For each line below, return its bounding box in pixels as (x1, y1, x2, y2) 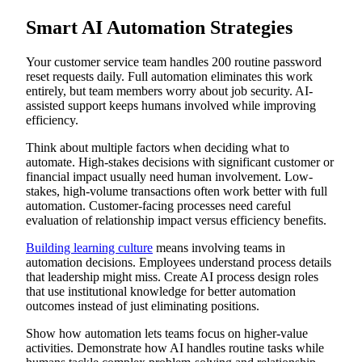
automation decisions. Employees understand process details (26, 255, 331, 270)
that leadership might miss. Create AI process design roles (26, 270, 318, 284)
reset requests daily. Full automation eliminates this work (26, 69, 313, 84)
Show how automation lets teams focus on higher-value (26, 326, 308, 341)
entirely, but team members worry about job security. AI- (26, 84, 313, 99)
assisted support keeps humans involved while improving (26, 99, 316, 113)
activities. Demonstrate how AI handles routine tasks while (26, 341, 324, 356)
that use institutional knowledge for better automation (26, 284, 296, 299)
